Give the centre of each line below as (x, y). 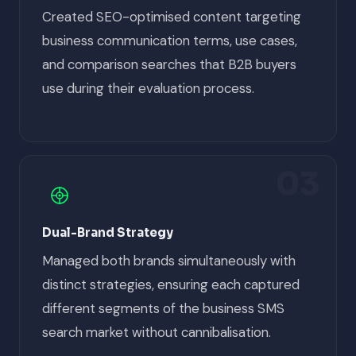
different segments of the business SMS (163, 308)
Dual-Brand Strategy (108, 232)
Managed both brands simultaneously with (169, 260)
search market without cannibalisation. (157, 332)
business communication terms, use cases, (170, 40)
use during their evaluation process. (148, 88)
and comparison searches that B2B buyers (169, 64)
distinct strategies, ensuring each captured (171, 284)
